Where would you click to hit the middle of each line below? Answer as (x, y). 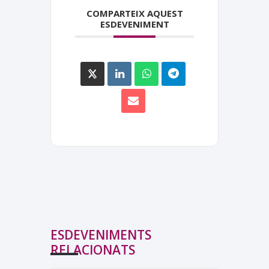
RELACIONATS (93, 249)
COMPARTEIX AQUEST (134, 13)
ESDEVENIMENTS (101, 234)
